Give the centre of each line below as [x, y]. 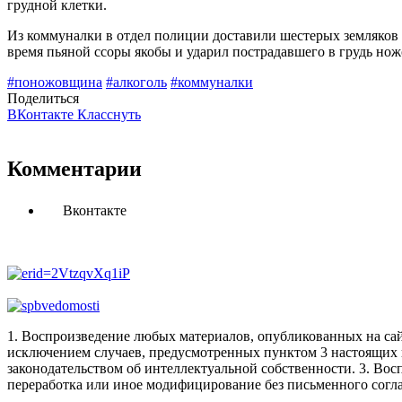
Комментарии [74, 169]
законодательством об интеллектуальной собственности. [181, 369]
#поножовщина [55, 83]
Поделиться [43, 99]
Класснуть [109, 115]
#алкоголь [136, 83]
